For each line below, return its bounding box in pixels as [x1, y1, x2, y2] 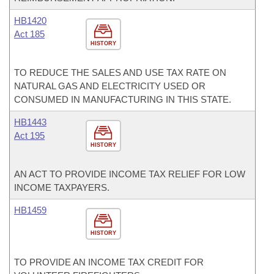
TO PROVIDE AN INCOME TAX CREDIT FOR [14, 257, 204, 267]
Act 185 [14, 29, 45, 39]
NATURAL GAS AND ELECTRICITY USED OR [14, 81, 206, 91]
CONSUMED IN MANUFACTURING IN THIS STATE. [14, 94, 231, 105]
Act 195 [14, 130, 45, 141]
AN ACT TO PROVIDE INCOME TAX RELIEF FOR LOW [14, 169, 245, 179]
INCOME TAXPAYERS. [14, 182, 109, 193]
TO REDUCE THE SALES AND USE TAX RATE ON [14, 67, 226, 78]
